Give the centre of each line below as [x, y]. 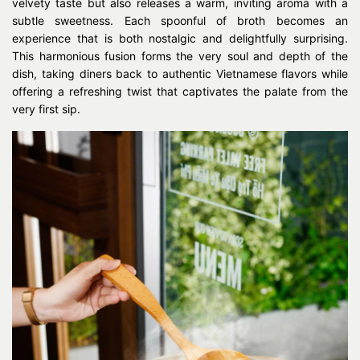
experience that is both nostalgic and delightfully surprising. [180, 38]
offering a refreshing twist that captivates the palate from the [180, 91]
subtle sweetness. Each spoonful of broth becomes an [180, 20]
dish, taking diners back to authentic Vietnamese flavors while [180, 73]
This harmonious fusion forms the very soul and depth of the [180, 55]
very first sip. [46, 108]
